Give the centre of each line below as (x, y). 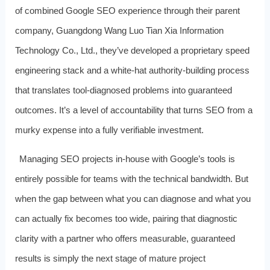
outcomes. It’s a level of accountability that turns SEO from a (133, 110)
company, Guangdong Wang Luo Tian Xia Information (119, 30)
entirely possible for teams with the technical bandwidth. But (131, 178)
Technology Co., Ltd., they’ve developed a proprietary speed (132, 50)
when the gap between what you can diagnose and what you (133, 198)
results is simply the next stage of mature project (110, 258)
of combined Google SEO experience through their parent (127, 10)
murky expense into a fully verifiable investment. (109, 130)
